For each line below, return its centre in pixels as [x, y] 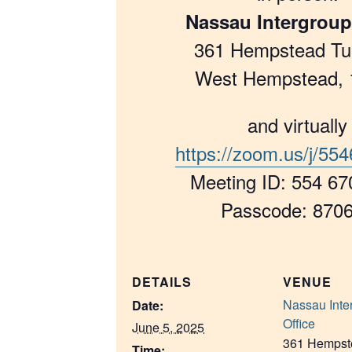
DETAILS [162, 282]
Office [299, 324]
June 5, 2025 [168, 328]
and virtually [297, 125]
